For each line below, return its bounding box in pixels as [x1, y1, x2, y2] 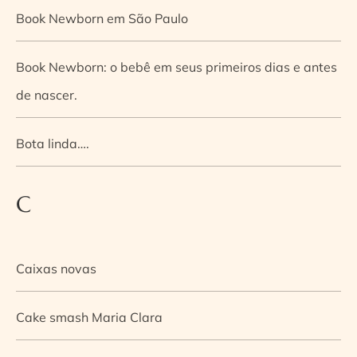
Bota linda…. [16, 135, 89, 151]
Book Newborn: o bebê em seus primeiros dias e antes [16, 58, 337, 75]
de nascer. [16, 86, 77, 103]
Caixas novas [16, 260, 96, 277]
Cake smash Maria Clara [16, 308, 163, 325]
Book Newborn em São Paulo [16, 10, 188, 26]
